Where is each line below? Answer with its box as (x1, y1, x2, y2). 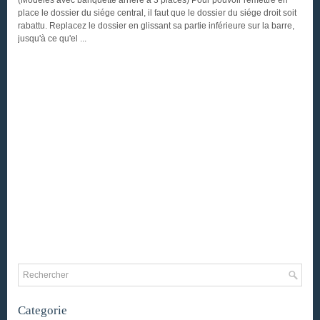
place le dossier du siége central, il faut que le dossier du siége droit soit (18, 8, 296, 18)
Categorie (18, 304, 67, 317)
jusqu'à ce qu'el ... (18, 34, 86, 44)
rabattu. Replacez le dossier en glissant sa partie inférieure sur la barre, (18, 21, 294, 31)
